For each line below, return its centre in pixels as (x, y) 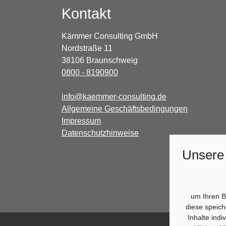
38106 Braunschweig (100, 61)
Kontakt (86, 14)
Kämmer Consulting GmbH (110, 36)
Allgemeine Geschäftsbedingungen (125, 109)
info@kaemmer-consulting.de (114, 97)
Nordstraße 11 (87, 48)
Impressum (81, 121)
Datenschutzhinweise (100, 133)
